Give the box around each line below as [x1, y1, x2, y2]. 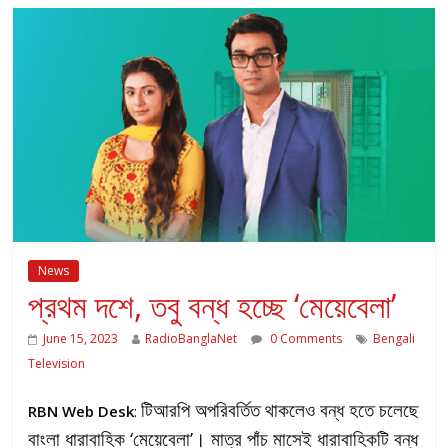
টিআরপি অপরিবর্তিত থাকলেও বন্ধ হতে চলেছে [141, 397, 420, 423]
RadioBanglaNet [145, 330, 238, 348]
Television [28, 355, 86, 373]
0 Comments [267, 330, 343, 348]
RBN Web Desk [28, 401, 135, 422]
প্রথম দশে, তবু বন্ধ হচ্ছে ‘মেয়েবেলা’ [28, 284, 397, 328]
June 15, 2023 [43, 330, 119, 348]
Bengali [373, 330, 416, 348]
